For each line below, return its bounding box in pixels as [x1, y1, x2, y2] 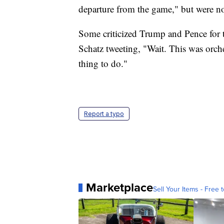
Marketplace [86, 178, 153, 197]
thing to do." [78, 57, 127, 70]
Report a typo [84, 110, 124, 118]
